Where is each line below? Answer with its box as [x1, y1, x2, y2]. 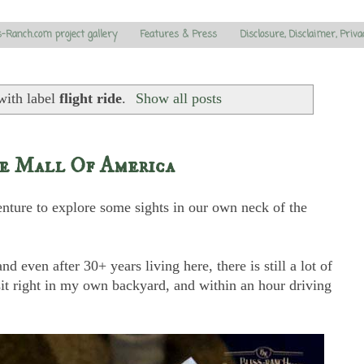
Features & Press [140, 27, 217, 42]
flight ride [58, 90, 122, 107]
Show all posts [136, 90, 223, 107]
